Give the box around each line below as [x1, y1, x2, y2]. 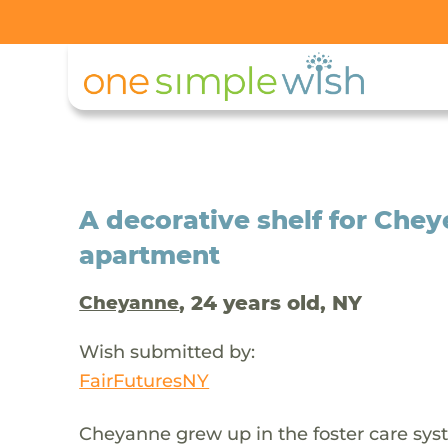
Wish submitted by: [79, 339, 256, 363]
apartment [79, 239, 221, 270]
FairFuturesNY [79, 368, 210, 392]
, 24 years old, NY [179, 290, 363, 315]
